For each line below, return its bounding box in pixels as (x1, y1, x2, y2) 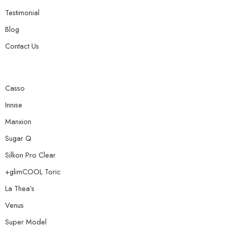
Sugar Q (5, 133, 31, 143)
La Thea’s (5, 183, 34, 194)
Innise (5, 99, 22, 110)
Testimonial (5, 7, 40, 18)
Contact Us (5, 41, 39, 51)
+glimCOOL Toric (5, 166, 61, 177)
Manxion (5, 116, 31, 127)
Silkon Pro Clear (5, 149, 56, 160)
